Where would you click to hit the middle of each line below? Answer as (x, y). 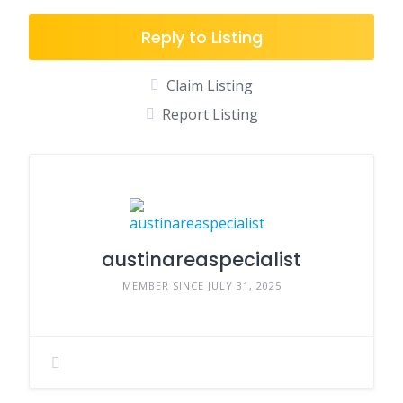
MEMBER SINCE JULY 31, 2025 (201, 286)
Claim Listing (210, 85)
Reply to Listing (201, 37)
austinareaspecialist (201, 260)
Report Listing (210, 114)
